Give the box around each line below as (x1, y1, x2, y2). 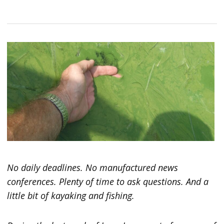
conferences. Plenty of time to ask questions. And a (7, 175, 209, 187)
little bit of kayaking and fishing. (7, 189, 137, 201)
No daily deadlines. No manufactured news (7, 161, 178, 173)
